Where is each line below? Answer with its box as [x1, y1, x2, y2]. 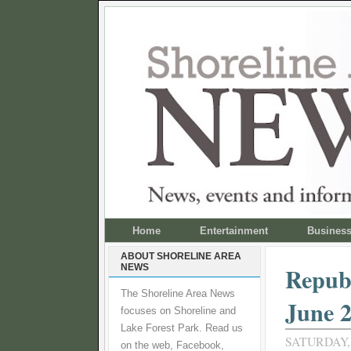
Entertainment [200, 225, 268, 237]
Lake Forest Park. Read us [121, 323, 243, 334]
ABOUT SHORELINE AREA [121, 251, 241, 262]
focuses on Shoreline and [121, 306, 236, 317]
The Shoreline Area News [121, 288, 235, 299]
